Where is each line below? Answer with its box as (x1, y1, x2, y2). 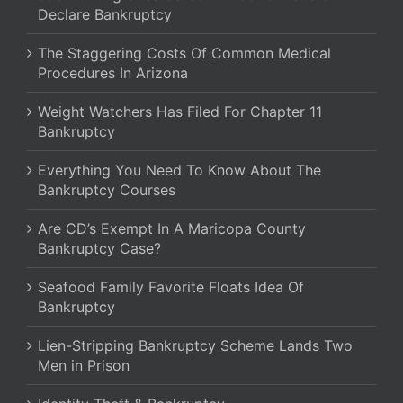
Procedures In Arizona (38, 64, 188, 83)
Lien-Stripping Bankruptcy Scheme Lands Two (38, 336, 353, 355)
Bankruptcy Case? (38, 239, 161, 258)
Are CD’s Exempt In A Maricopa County (38, 219, 306, 238)
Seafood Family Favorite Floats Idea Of (38, 278, 304, 297)
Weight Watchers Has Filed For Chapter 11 (38, 103, 322, 121)
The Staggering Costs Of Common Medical (38, 44, 331, 63)
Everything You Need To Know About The (38, 161, 321, 180)
